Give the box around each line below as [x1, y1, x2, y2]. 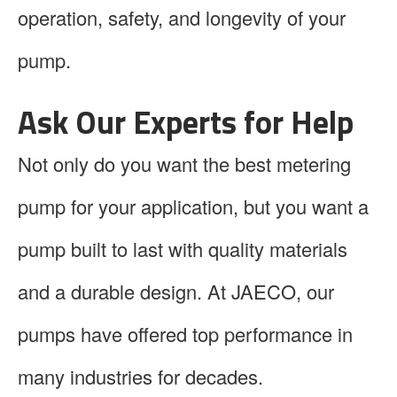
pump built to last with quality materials [18, 234, 347, 262]
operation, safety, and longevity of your [18, 3, 346, 31]
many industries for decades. [18, 362, 263, 390]
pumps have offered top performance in [18, 319, 353, 347]
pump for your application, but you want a [18, 191, 369, 220]
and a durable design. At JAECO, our [18, 276, 334, 305]
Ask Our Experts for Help [18, 97, 354, 146]
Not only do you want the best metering [18, 149, 351, 177]
